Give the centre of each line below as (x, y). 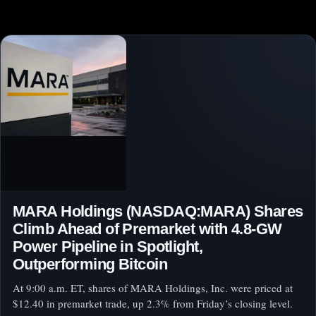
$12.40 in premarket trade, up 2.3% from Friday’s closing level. (153, 304)
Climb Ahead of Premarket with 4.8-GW (147, 229)
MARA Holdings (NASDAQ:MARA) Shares (158, 212)
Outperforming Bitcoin (90, 265)
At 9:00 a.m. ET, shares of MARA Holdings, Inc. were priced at (153, 288)
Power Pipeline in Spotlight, (108, 247)
